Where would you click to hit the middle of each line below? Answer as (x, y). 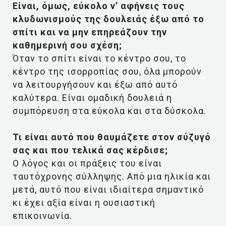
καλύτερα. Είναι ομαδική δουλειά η (92, 98)
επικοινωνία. (42, 216)
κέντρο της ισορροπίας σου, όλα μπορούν (107, 71)
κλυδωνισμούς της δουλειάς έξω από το (108, 19)
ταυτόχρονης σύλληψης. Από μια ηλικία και (112, 176)
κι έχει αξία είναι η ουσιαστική (84, 203)
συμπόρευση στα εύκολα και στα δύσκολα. (109, 111)
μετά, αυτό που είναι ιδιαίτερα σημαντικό (108, 189)
